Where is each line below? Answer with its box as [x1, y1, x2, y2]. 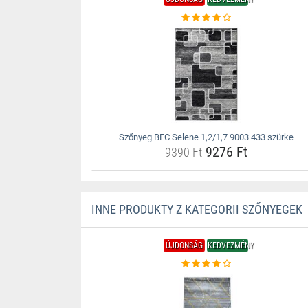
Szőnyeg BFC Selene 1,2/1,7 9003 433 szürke [118, 132, 294, 142]
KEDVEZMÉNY [208, 241, 254, 250]
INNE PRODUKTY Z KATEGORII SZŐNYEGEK [91, 202, 302, 217]
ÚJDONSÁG [166, 241, 203, 250]
